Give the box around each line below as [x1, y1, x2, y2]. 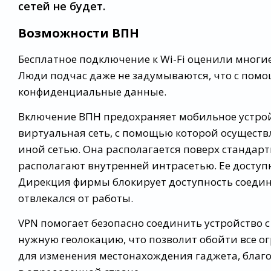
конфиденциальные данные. [18, 85, 166, 99]
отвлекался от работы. [18, 191, 133, 205]
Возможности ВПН [18, 25, 139, 41]
